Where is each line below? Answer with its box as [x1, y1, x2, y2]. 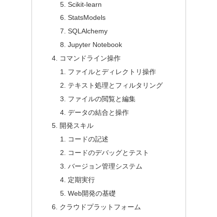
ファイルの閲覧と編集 [68, 94, 136, 103]
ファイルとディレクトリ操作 [68, 67, 156, 76]
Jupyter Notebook [68, 41, 123, 49]
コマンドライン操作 [60, 54, 121, 62]
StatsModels [68, 14, 106, 22]
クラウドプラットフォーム [60, 202, 141, 211]
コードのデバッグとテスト [68, 149, 150, 157]
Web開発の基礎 [68, 189, 116, 197]
